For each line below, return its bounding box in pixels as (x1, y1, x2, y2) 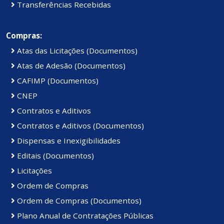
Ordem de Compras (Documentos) (15, 195, 141, 205)
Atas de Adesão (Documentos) (15, 60, 125, 70)
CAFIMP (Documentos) (15, 75, 98, 85)
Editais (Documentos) (15, 150, 94, 160)
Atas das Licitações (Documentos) (15, 45, 137, 55)
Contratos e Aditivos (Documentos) (15, 120, 144, 130)
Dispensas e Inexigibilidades (15, 135, 120, 145)
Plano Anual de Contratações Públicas (15, 210, 153, 220)
